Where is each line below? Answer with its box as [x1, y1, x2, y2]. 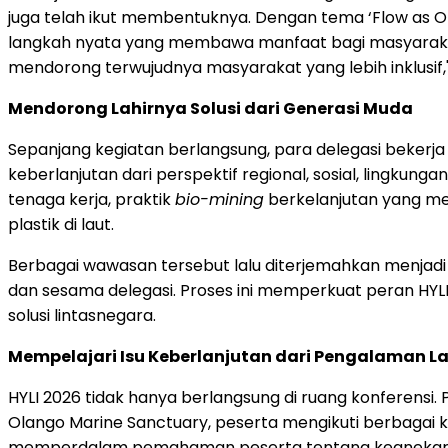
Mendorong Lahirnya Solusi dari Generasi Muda [8, 96, 413, 120]
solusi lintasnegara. [8, 303, 156, 327]
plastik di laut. [8, 212, 114, 236]
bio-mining [175, 187, 264, 211]
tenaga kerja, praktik [8, 187, 175, 211]
